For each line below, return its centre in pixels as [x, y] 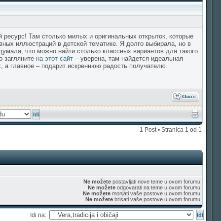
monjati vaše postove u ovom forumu [155, 193]
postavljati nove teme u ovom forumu [156, 182]
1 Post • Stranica [162, 130]
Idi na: [40, 215]
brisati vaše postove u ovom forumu [157, 199]
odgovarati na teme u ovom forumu [158, 187]
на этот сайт [55, 58]
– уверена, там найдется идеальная [128, 58]
